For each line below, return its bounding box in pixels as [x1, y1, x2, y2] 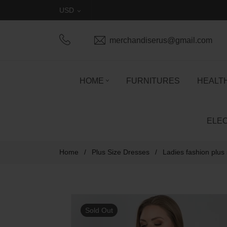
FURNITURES [126, 77, 180, 85]
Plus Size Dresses [92, 148, 149, 156]
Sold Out [85, 206, 113, 214]
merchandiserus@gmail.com [109, 36, 212, 45]
